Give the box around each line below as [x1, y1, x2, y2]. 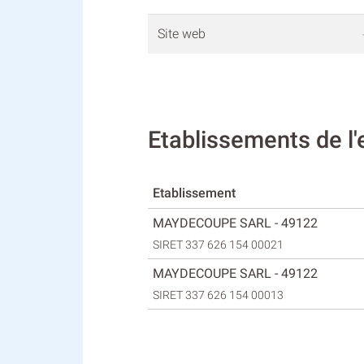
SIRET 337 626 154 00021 [153, 237, 286, 252]
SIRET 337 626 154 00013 [153, 288, 286, 302]
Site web [158, 26, 206, 42]
